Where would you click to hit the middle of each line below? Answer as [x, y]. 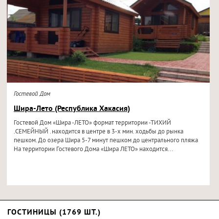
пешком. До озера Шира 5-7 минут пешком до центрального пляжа [106, 141]
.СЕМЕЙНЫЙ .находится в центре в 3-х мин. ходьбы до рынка [98, 132]
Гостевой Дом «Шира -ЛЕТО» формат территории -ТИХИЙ [92, 123]
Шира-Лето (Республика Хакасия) [72, 109]
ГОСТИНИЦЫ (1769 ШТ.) [54, 213]
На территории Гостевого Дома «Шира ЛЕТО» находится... [93, 150]
